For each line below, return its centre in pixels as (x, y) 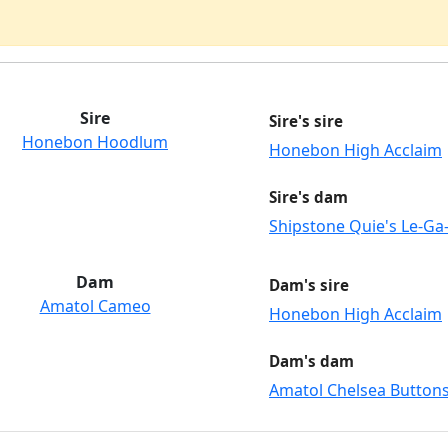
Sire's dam (308, 197)
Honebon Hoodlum (95, 142)
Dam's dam (311, 361)
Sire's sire (306, 121)
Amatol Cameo (95, 306)
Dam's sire (309, 285)
